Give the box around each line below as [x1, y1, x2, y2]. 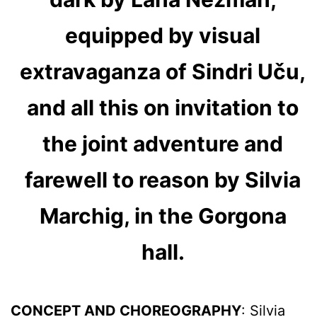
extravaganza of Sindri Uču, [20, 58, 306, 84]
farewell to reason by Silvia [25, 166, 301, 192]
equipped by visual [65, 22, 261, 48]
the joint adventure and [42, 130, 284, 156]
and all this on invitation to [27, 94, 299, 120]
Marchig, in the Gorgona [39, 202, 287, 229]
